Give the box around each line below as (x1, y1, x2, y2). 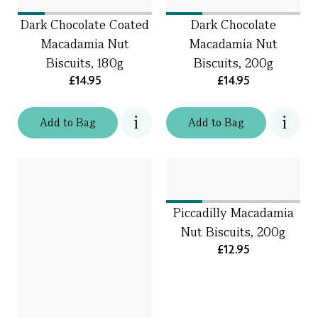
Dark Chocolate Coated (21, 16, 149, 33)
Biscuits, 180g (46, 55, 124, 71)
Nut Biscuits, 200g (181, 224, 285, 240)
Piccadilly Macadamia (172, 204, 294, 221)
